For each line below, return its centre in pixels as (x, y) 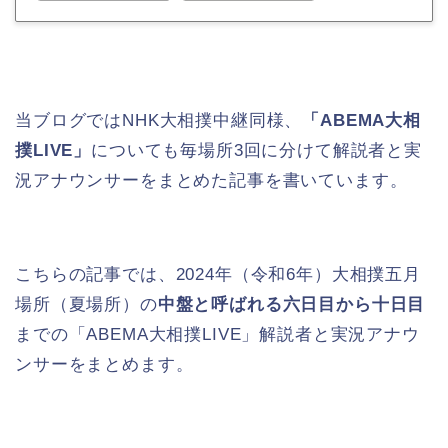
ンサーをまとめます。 (104, 365)
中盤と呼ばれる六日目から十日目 (291, 305)
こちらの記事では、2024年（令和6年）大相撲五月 (218, 275)
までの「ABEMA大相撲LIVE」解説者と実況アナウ (217, 335)
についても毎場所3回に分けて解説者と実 (257, 151)
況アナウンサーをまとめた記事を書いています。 (211, 181)
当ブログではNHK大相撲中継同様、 (159, 121)
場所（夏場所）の (86, 305)
